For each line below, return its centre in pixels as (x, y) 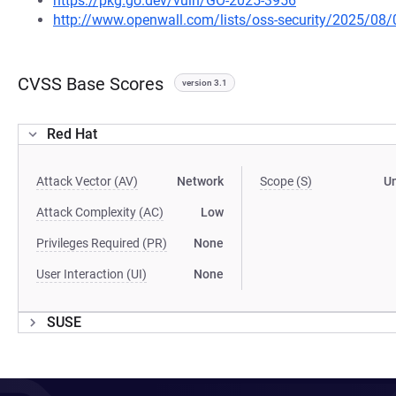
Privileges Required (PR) (102, 243)
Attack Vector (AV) (87, 181)
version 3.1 (205, 83)
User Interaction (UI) (91, 274)
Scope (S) (286, 181)
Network (201, 181)
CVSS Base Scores (91, 84)
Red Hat (72, 134)
